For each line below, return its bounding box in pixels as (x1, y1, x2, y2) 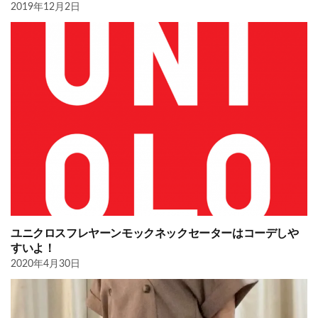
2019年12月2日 (11, 1, 80, 12)
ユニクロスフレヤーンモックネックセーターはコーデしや (11, 227, 299, 240)
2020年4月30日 (11, 259, 80, 270)
